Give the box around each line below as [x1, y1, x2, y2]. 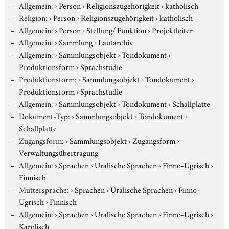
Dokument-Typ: [18, 109, 70, 121]
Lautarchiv [98, 36, 133, 48]
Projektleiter [151, 24, 193, 35]
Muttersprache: [18, 183, 69, 195]
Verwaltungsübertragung [19, 146, 98, 158]
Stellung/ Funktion [86, 24, 146, 35]
